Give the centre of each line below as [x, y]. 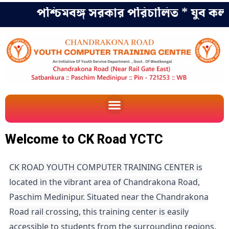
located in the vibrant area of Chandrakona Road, [105, 182]
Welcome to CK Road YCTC [84, 140]
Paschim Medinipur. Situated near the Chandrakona [109, 197]
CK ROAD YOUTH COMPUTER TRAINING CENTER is [106, 167]
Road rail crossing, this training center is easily [99, 212]
